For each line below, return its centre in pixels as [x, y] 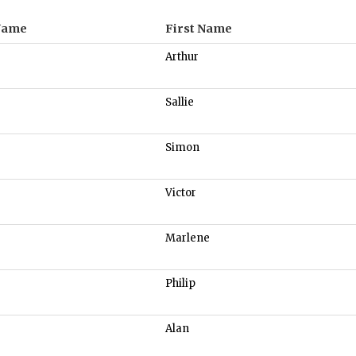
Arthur [182, 57]
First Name [199, 29]
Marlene [188, 238]
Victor [181, 193]
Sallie [180, 103]
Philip [180, 284]
